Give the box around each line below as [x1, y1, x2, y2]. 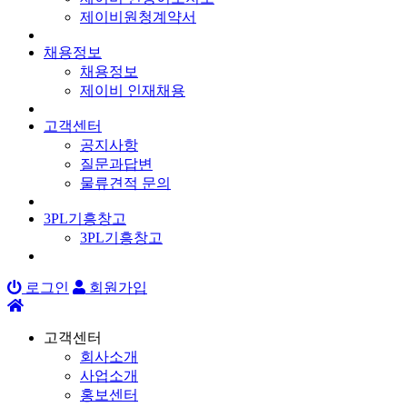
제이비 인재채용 [80, 82, 185, 98]
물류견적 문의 [80, 174, 171, 191]
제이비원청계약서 [80, 8, 196, 25]
